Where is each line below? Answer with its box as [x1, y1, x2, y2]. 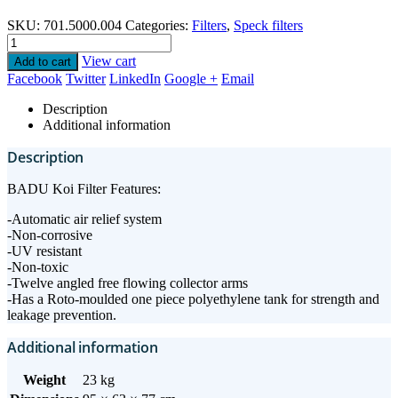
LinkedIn [109, 71, 161, 87]
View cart [82, 53, 136, 69]
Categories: [125, 18, 192, 34]
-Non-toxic [7, 259, 68, 275]
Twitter [66, 71, 106, 87]
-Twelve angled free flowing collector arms [7, 275, 248, 291]
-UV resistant [7, 243, 82, 259]
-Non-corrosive [7, 227, 92, 243]
